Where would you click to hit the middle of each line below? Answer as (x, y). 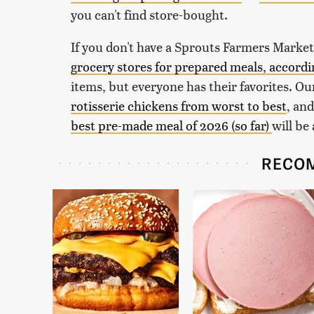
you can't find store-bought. (151, 14)
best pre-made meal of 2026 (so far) (171, 125)
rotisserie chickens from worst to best (179, 105)
